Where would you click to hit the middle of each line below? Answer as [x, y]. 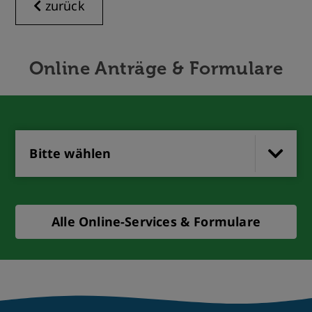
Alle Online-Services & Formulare [156, 221]
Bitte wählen [70, 153]
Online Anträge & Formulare [156, 69]
